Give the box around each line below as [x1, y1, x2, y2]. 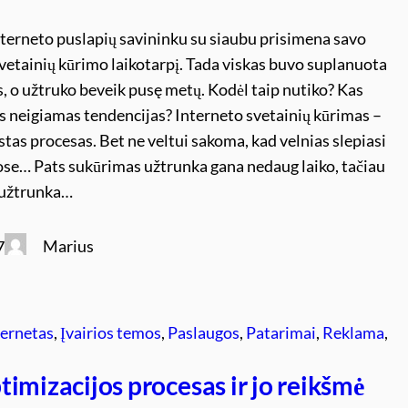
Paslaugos [168, 321, 240, 342]
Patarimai [246, 321, 317, 342]
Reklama [322, 321, 385, 342]
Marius [43, 235, 95, 256]
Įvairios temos [60, 321, 162, 342]
